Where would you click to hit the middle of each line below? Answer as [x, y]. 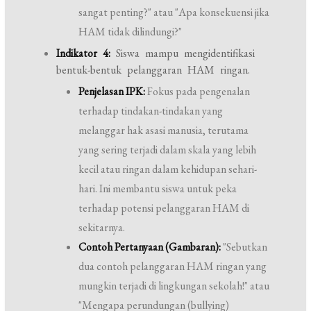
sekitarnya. [102, 227]
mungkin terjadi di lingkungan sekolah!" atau [174, 286]
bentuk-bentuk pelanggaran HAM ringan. [153, 70]
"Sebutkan [244, 247]
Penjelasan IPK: [112, 91]
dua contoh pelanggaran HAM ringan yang [173, 266]
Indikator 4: [84, 53]
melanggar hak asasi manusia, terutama [164, 130]
